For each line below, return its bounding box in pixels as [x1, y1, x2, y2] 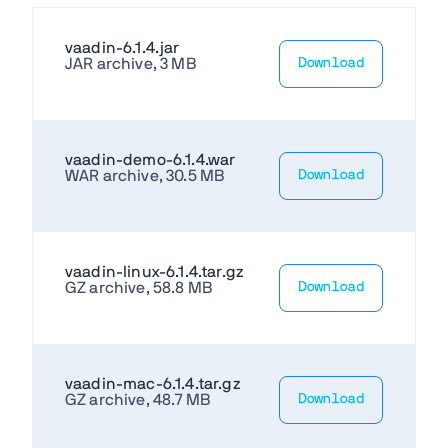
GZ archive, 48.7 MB [65, 391, 211, 408]
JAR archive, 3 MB [65, 55, 196, 72]
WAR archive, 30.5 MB [65, 167, 225, 184]
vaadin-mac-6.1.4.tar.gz [65, 375, 241, 392]
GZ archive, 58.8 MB [65, 279, 213, 296]
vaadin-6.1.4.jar [65, 39, 180, 56]
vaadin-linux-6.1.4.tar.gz [65, 263, 244, 280]
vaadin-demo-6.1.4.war [65, 151, 236, 168]
